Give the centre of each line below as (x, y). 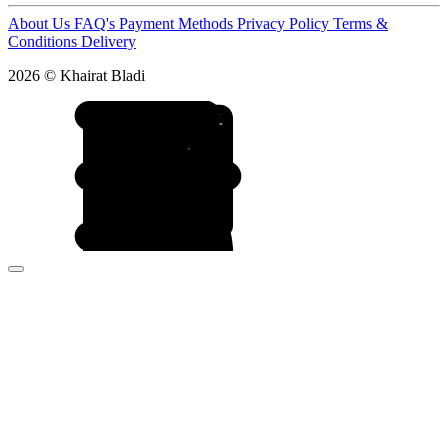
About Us (41, 24)
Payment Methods (178, 24)
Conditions (44, 42)
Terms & (360, 24)
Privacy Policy (285, 24)
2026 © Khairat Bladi (76, 76)
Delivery (108, 42)
